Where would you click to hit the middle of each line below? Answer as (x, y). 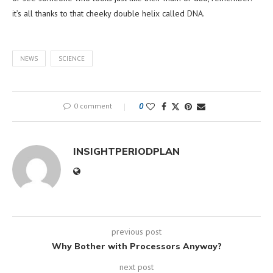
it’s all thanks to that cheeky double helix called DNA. (108, 13)
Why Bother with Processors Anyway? (136, 246)
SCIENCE (72, 58)
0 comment (93, 105)
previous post (136, 231)
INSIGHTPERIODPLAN (126, 151)
